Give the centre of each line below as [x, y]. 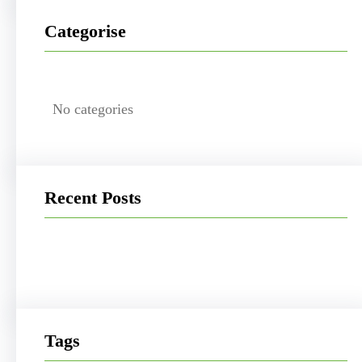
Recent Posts [93, 198]
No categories [93, 109]
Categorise [85, 31]
